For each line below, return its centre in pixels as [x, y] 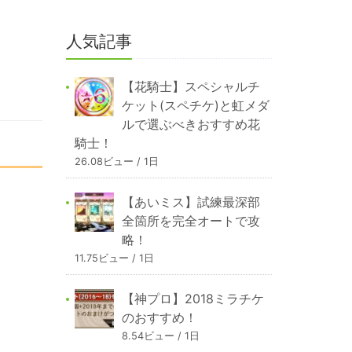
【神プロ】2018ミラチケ [192, 299]
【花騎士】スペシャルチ [191, 87]
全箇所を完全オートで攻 [191, 221]
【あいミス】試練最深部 [191, 202]
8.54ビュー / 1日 [160, 336]
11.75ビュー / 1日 [114, 258]
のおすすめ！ [159, 318]
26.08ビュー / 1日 [116, 162]
